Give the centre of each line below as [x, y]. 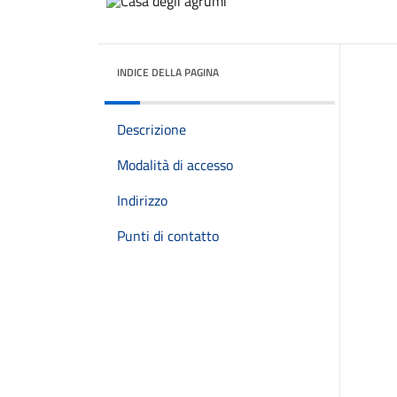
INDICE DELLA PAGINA [168, 72]
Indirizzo [142, 200]
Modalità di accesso [175, 165]
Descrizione [152, 129]
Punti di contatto [168, 236]
